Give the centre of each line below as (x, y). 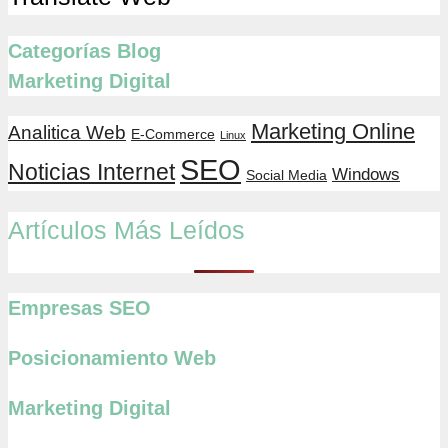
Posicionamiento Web (112, 357)
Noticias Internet (91, 172)
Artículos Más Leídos (126, 229)
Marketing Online (333, 132)
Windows (366, 175)
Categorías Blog (84, 51)
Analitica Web (67, 133)
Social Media (286, 175)
